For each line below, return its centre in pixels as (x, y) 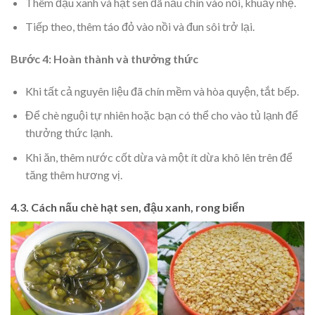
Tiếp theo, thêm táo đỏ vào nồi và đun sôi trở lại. (140, 27)
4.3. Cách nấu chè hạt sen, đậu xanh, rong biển (128, 207)
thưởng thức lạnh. (69, 133)
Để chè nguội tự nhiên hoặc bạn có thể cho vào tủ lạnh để (161, 115)
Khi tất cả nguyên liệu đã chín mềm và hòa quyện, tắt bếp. (162, 91)
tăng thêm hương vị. (73, 174)
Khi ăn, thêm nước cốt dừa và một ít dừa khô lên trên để (159, 157)
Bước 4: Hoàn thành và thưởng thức (104, 59)
